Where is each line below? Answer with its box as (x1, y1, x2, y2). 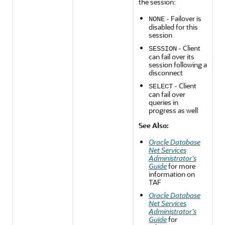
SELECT (149, 82, 173, 90)
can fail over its (149, 52, 194, 61)
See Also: (139, 121, 169, 130)
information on (149, 169, 195, 179)
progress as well (149, 105, 198, 115)
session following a (149, 60, 207, 69)
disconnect (149, 68, 183, 77)
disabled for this (149, 22, 198, 32)
